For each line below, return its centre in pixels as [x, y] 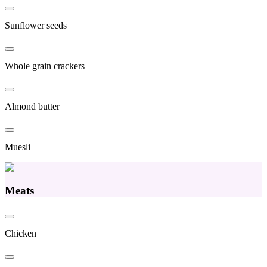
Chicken [21, 234]
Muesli [18, 147]
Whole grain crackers [45, 66]
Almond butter [32, 107]
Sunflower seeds [36, 26]
